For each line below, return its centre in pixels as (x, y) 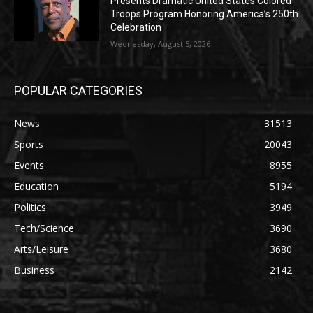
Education (36, 186)
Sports (29, 144)
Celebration (136, 27)
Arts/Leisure (41, 249)
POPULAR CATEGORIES (78, 90)
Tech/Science (44, 228)
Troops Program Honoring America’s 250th (205, 14)
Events (29, 165)
